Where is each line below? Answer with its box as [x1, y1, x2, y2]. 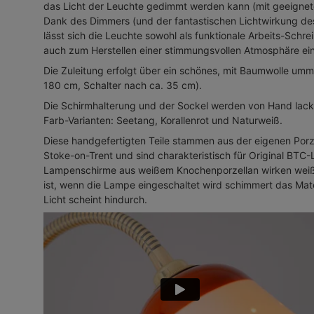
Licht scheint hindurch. [43, 193, 147, 205]
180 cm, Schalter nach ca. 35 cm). [43, 78, 202, 91]
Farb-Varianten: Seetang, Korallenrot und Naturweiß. [43, 114, 282, 126]
